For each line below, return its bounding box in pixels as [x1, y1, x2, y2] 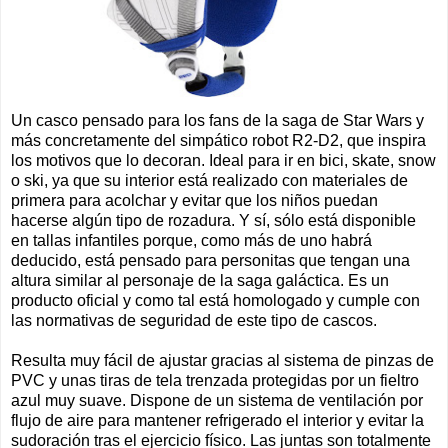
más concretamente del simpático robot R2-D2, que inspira [11, 131, 426, 149]
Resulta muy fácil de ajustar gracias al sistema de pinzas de [11, 351, 434, 369]
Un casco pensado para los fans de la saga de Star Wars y [11, 111, 424, 129]
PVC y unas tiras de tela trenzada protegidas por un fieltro [11, 371, 419, 389]
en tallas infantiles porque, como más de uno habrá [11, 231, 372, 249]
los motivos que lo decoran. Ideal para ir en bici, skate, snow [11, 151, 436, 169]
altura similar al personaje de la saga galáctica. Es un [11, 271, 389, 289]
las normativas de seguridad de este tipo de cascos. [11, 311, 377, 329]
